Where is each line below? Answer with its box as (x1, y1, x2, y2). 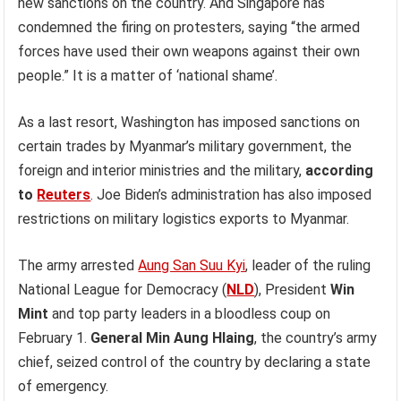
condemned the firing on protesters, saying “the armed (18, 19, 361, 36)
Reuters (37, 186, 91, 203)
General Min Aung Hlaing (90, 329, 255, 346)
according (305, 162, 374, 179)
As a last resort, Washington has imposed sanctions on (18, 114, 361, 131)
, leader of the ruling (245, 257, 371, 274)
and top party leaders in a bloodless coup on (48, 305, 331, 322)
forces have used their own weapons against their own (18, 43, 361, 60)
